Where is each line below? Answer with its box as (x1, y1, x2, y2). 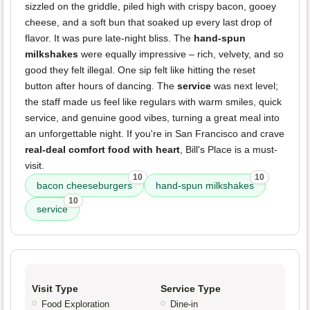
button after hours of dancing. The (25, 80, 177, 92)
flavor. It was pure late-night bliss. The (25, 33, 194, 44)
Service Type (161, 283, 221, 295)
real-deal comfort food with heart (25, 144, 180, 156)
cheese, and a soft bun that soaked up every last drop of (25, 17, 272, 28)
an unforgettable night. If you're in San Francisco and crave (25, 128, 284, 140)
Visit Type (32, 283, 78, 295)
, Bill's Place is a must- (180, 144, 277, 156)
